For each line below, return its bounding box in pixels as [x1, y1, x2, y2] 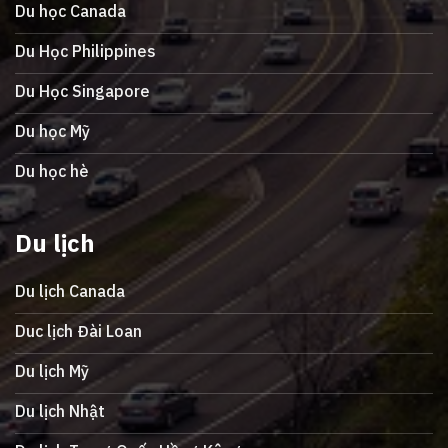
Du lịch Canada [15, 281, 125, 302]
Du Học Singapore [15, 81, 150, 102]
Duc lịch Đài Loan [15, 321, 142, 342]
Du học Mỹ [15, 121, 90, 142]
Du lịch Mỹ [15, 361, 89, 382]
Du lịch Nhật [15, 401, 105, 422]
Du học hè [15, 161, 89, 182]
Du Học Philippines [15, 41, 156, 62]
